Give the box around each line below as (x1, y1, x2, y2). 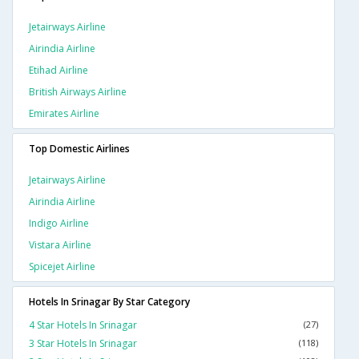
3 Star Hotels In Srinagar (29, 337, 137, 351)
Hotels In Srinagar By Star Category (29, 295, 190, 309)
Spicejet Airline (29, 260, 95, 274)
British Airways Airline (29, 85, 127, 99)
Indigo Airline (29, 216, 89, 231)
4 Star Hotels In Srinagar (29, 318, 137, 333)
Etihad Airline (29, 63, 88, 78)
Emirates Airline (29, 107, 99, 121)
